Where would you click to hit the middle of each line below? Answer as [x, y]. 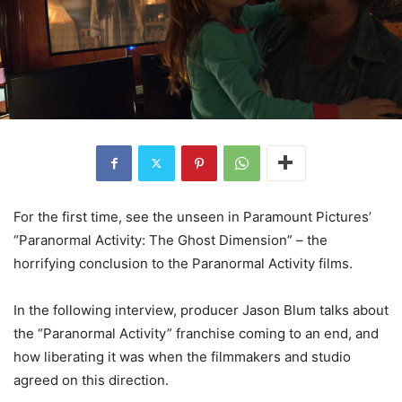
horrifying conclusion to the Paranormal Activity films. [183, 263]
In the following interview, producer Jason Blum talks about [201, 310]
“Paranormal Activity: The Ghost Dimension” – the [170, 240]
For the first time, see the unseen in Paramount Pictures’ [192, 216]
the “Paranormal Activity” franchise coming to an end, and [196, 333]
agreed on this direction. [91, 380]
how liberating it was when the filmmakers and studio [182, 356]
